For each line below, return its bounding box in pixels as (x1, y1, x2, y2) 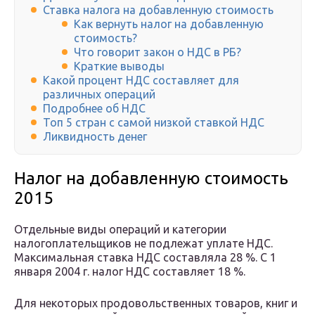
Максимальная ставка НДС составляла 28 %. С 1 (14, 251, 276, 264)
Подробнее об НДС (43, 102, 146, 115)
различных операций (43, 88, 155, 101)
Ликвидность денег (43, 130, 147, 143)
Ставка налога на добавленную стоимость (43, 4, 274, 17)
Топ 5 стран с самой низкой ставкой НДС (43, 116, 264, 129)
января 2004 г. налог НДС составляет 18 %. (14, 265, 245, 278)
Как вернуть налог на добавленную (74, 18, 264, 31)
